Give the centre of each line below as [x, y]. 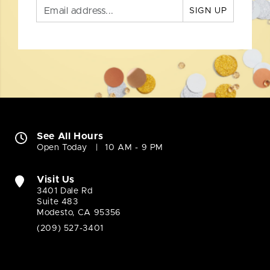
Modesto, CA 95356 [79, 213]
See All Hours [70, 137]
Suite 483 [58, 202]
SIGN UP [208, 11]
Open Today [62, 148]
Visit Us [56, 180]
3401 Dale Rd [65, 191]
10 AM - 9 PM [134, 148]
